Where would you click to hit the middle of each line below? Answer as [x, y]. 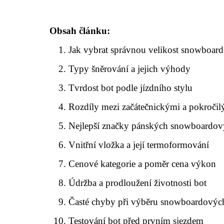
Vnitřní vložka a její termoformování [139, 144]
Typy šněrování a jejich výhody [130, 68]
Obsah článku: [80, 30]
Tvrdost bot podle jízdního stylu [131, 87]
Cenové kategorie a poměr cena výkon [142, 163]
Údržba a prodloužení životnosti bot [138, 182]
